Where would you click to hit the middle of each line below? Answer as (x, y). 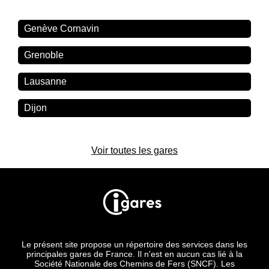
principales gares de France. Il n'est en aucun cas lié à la (134, 254)
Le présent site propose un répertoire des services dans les (134, 245)
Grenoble (44, 55)
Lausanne (46, 82)
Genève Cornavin (62, 29)
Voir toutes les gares (134, 151)
